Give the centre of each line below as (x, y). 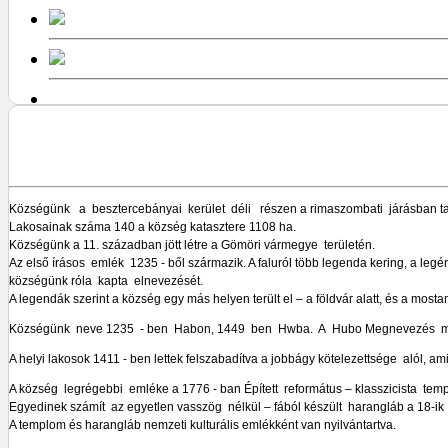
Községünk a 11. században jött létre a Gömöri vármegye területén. (192, 244)
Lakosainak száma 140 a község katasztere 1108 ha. (152, 226)
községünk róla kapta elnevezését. (106, 280)
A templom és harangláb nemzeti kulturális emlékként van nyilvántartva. (202, 424)
